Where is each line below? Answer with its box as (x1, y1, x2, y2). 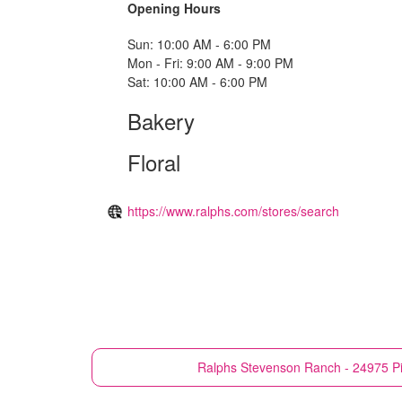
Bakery (127, 104, 195, 136)
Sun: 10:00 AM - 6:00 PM (127, 34, 271, 53)
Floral (127, 145, 180, 178)
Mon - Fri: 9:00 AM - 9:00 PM (127, 53, 293, 72)
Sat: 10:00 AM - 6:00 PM (127, 72, 267, 91)
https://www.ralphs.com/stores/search (127, 201, 339, 220)
